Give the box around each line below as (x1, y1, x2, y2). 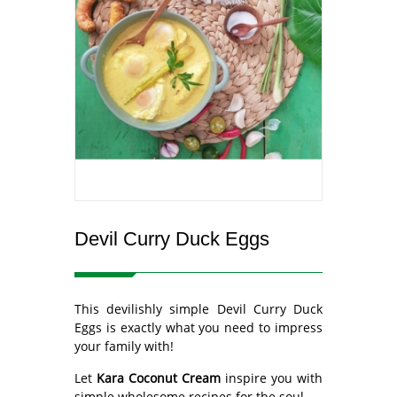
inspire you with (221, 369, 323, 386)
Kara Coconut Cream (97, 369, 221, 386)
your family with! (74, 337, 177, 354)
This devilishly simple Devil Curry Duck (74, 300, 323, 317)
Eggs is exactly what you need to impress (74, 318, 323, 336)
